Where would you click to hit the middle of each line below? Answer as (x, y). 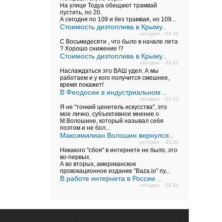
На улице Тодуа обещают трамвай (109, 5)
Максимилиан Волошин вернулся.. (116, 135)
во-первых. (75, 157)
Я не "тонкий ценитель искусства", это (113, 107)
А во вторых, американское (98, 164)
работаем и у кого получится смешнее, (115, 78)
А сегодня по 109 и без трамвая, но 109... (118, 19)
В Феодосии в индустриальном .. (113, 92)
